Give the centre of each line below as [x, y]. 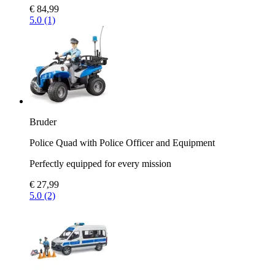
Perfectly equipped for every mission [100, 163]
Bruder [43, 122]
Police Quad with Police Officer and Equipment [122, 142]
